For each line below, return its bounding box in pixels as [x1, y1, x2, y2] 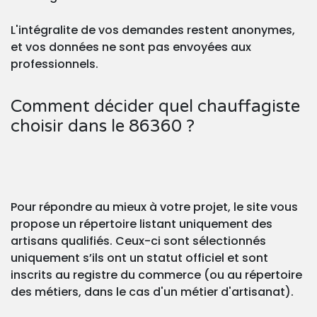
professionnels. [11, 56, 98, 73]
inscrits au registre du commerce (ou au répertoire [11, 267, 302, 284]
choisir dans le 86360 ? [11, 116, 195, 137]
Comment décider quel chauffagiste [11, 96, 300, 117]
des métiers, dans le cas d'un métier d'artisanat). [11, 284, 294, 301]
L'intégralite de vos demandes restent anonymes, [11, 22, 295, 39]
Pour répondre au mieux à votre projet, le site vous [11, 199, 298, 216]
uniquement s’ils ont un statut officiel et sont [11, 250, 268, 267]
